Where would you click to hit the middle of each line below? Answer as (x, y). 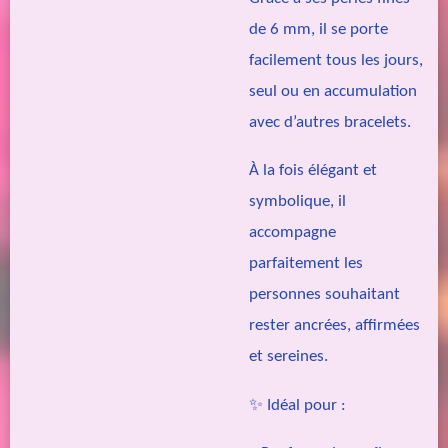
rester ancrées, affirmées (334, 326)
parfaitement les (306, 264)
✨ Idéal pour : (297, 405)
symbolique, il (297, 202)
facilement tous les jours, (336, 60)
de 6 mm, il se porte (318, 29)
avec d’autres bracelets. (330, 122)
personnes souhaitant (324, 295)
